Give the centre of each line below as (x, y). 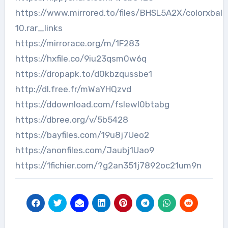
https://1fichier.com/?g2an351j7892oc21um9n (108, 165)
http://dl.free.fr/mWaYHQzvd (73, 89)
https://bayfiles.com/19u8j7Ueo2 (82, 135)
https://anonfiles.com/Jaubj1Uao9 (84, 150)
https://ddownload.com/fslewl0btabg (92, 104)
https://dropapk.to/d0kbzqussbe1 (83, 74)
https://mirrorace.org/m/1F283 (77, 43)
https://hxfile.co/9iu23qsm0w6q (81, 58)
